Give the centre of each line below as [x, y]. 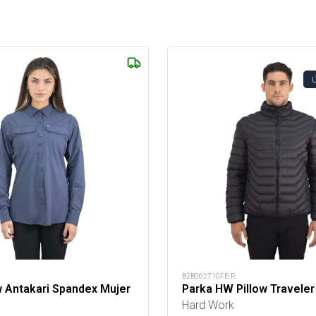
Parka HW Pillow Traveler [248, 288]
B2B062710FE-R [209, 276]
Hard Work [208, 304]
